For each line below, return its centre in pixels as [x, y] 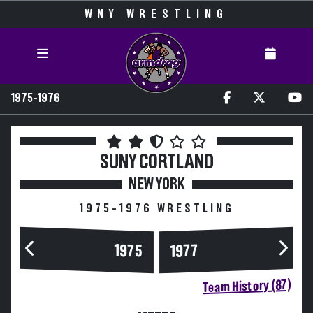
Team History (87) [247, 286]
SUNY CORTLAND [156, 162]
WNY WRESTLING [156, 15]
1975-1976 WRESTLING [156, 209]
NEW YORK [156, 184]
